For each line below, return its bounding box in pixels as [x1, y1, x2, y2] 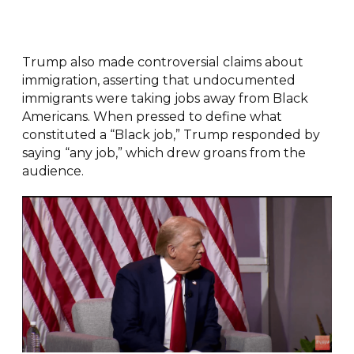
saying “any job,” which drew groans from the [21, 145, 306, 160]
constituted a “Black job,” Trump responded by [21, 126, 320, 142]
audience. [21, 163, 84, 179]
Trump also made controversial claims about [21, 54, 303, 70]
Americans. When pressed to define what [21, 108, 282, 124]
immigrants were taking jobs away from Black [21, 90, 308, 106]
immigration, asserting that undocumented [21, 72, 296, 88]
